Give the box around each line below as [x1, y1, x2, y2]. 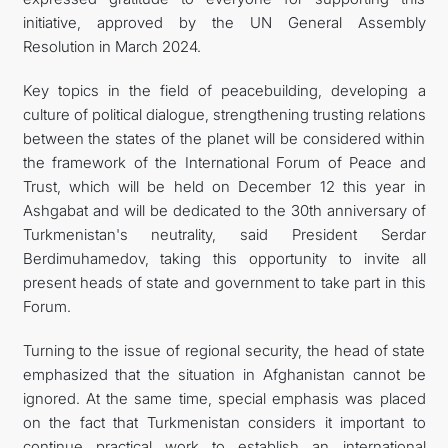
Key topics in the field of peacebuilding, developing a [22, 80, 426, 100]
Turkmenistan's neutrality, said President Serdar [22, 224, 426, 244]
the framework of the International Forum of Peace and [22, 152, 426, 172]
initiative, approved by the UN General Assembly [22, 12, 426, 32]
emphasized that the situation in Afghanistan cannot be [22, 364, 426, 384]
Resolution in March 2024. [22, 36, 201, 56]
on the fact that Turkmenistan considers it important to [22, 412, 426, 432]
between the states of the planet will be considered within [22, 128, 426, 148]
